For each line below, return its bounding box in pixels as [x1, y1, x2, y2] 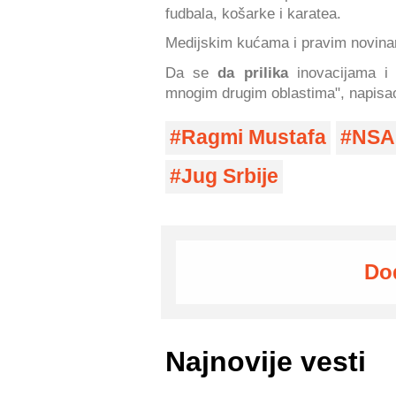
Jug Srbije [181, 164, 278, 187]
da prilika [209, 64, 288, 80]
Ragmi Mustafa [181, 126, 326, 148]
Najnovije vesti [165, 346, 366, 378]
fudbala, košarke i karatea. [165, 4, 341, 21]
